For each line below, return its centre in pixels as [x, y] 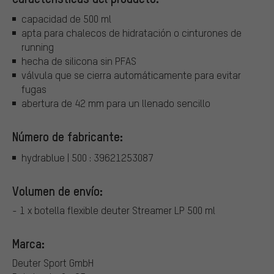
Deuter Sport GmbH [53, 262]
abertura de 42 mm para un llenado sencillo [116, 103]
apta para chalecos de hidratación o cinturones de [131, 33]
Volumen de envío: [57, 191]
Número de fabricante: [68, 137]
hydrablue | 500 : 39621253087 [87, 157]
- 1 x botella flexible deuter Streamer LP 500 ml [114, 210]
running [38, 47]
